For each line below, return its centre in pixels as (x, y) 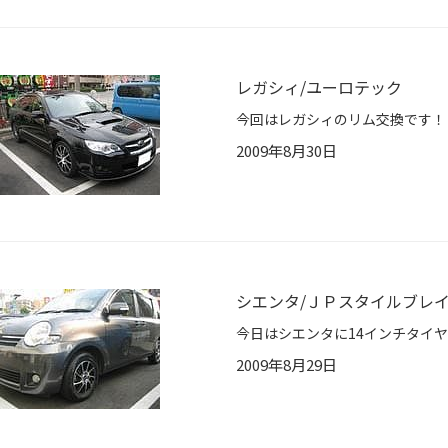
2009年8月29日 (286, 365)
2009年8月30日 (286, 151)
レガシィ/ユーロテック (319, 87)
